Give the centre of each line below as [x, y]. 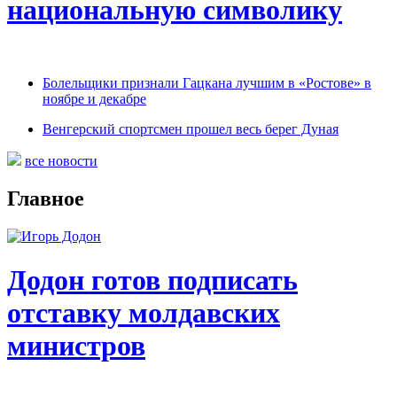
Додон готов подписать [152, 280]
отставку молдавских [144, 312]
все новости [61, 161]
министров [76, 345]
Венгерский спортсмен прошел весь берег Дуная [191, 129]
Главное [46, 199]
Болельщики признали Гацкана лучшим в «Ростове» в [207, 83]
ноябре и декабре [94, 99]
